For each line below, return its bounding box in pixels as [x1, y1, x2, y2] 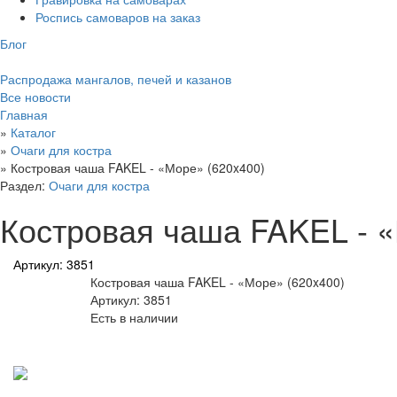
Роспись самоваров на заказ [35, 8, 200, 27]
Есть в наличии [90, 308, 178, 327]
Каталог [11, 123, 56, 142]
